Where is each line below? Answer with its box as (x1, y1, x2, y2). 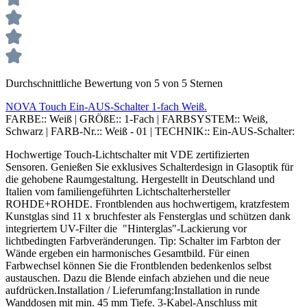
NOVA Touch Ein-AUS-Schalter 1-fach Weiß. (5, 100, 207, 112)
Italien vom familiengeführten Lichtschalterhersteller (5, 185, 230, 197)
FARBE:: (5, 112, 49, 125)
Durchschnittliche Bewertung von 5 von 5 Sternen (5, 77, 223, 89)
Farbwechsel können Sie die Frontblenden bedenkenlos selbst (5, 259, 271, 271)
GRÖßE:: (77, 112, 124, 125)
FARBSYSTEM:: (159, 112, 243, 125)
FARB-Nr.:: (48, 125, 105, 137)
